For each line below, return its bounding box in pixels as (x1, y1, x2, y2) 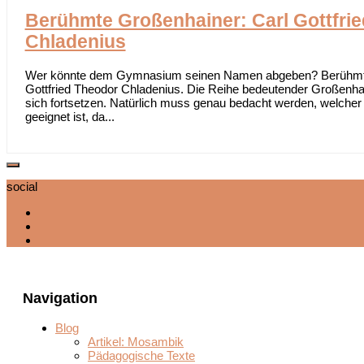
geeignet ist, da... (24, 109, 115, 123)
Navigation (23, 289, 97, 306)
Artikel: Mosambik (88, 335, 184, 349)
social (6, 180, 37, 194)
